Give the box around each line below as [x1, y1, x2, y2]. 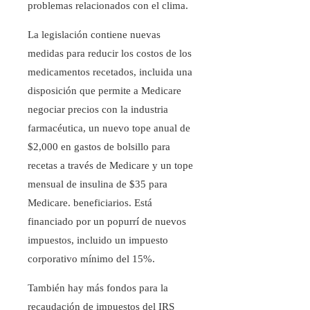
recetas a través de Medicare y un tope [28, 160, 193, 172]
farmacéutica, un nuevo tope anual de [28, 122, 190, 134]
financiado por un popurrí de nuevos [28, 216, 186, 228]
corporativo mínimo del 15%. [28, 253, 155, 265]
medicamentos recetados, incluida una [28, 66, 192, 78]
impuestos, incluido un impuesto [28, 235, 168, 246]
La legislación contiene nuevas [28, 29, 161, 41]
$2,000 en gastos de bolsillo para [28, 141, 170, 153]
